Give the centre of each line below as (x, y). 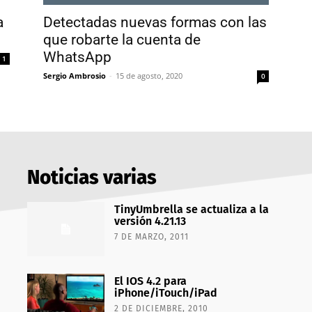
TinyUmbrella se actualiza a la (191, 209)
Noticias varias (92, 177)
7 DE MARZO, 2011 (151, 237)
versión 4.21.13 (150, 221)
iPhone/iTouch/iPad (165, 292)
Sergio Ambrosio (75, 76)
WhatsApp (77, 57)
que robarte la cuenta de (122, 40)
